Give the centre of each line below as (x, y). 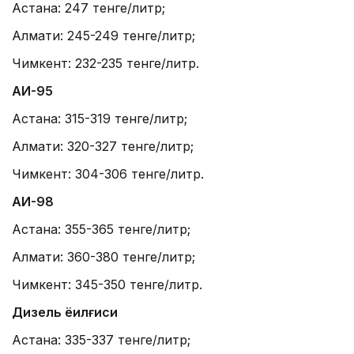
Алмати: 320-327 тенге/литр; (103, 146)
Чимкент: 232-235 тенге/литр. (105, 63)
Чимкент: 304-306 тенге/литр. (108, 173)
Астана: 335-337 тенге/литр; (101, 339)
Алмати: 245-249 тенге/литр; (104, 35)
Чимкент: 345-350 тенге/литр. (107, 284)
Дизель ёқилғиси (65, 312)
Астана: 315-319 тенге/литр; (100, 118)
